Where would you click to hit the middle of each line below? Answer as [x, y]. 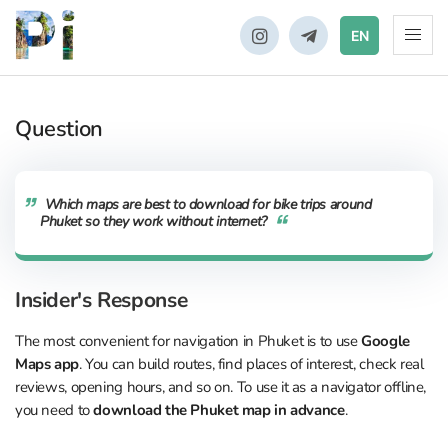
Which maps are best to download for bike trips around [208, 204]
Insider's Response [101, 300]
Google [385, 341]
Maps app [47, 364]
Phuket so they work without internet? [153, 221]
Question [59, 128]
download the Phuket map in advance [219, 410]
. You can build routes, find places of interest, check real [251, 364]
